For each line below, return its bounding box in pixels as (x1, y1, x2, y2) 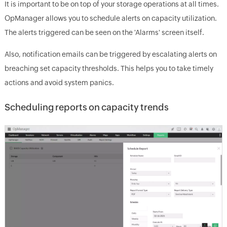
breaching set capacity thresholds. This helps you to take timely (4, 64, 213, 72)
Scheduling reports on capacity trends (4, 101, 169, 112)
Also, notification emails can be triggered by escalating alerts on (4, 50, 217, 58)
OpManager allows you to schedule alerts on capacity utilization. (4, 14, 217, 22)
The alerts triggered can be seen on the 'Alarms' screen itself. (4, 28, 204, 36)
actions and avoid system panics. (4, 78, 114, 87)
